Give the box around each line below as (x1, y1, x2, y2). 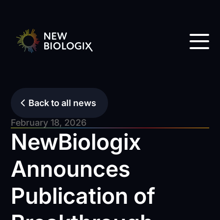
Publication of (11, 182, 156, 209)
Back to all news (28, 97, 97, 108)
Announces (11, 155, 131, 182)
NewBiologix (11, 128, 141, 155)
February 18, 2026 (11, 117, 87, 128)
